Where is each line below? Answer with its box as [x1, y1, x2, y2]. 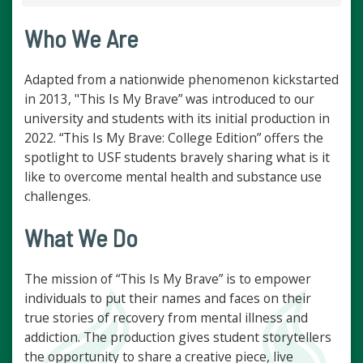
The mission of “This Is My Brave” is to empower [24, 270, 311, 288]
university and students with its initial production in [24, 109, 330, 128]
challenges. [24, 187, 91, 206]
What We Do [24, 223, 138, 253]
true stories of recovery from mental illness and [24, 309, 308, 327]
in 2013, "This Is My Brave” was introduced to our [24, 90, 314, 109]
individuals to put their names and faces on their [24, 289, 311, 308]
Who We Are [24, 23, 139, 53]
